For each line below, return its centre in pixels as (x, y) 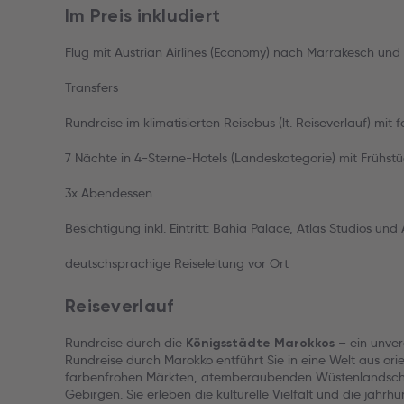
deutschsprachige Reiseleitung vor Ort (177, 263)
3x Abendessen (109, 193)
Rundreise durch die (125, 343)
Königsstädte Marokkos (260, 343)
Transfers (92, 87)
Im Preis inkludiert (143, 15)
